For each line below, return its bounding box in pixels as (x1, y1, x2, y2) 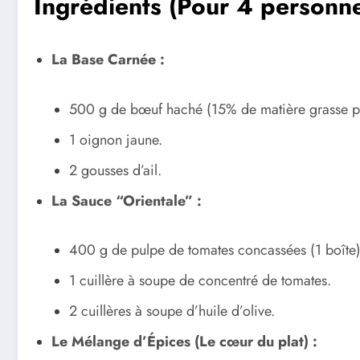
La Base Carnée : (51, 49, 165, 71)
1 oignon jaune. (69, 129, 162, 150)
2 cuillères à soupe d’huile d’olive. (69, 301, 275, 322)
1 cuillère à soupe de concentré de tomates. (69, 270, 331, 292)
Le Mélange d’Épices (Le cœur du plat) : (51, 331, 317, 353)
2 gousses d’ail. (69, 159, 162, 181)
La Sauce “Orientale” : (51, 190, 202, 211)
